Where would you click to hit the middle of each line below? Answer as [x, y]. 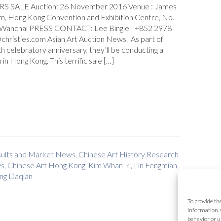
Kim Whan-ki [110, 165]
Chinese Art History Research [129, 154]
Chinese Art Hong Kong [46, 165]
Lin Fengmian [155, 165]
